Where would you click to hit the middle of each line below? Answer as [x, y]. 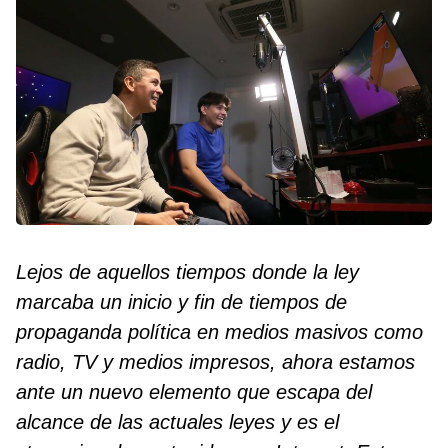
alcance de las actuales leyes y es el [177, 422]
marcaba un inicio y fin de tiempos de [181, 302]
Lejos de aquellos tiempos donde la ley [187, 272]
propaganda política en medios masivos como [219, 332]
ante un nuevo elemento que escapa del [194, 392]
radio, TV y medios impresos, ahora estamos [215, 362]
